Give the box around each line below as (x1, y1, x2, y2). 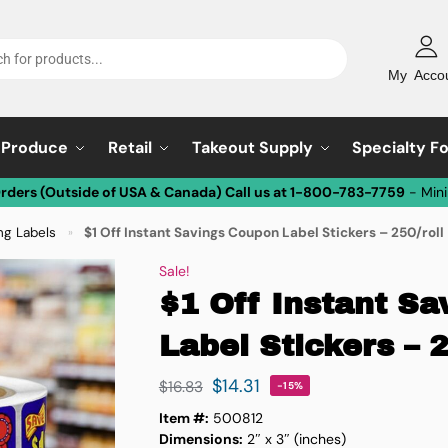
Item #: (158, 408, 209, 427)
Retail (107, 137, 152, 158)
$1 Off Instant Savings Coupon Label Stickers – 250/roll (84, 224, 445, 241)
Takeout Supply (191, 137, 313, 158)
